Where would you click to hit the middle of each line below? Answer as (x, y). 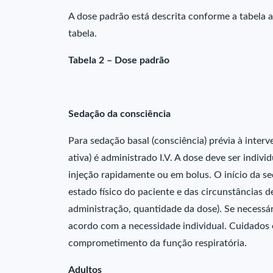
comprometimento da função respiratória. (158, 243)
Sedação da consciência (119, 114)
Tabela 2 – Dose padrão (119, 60)
